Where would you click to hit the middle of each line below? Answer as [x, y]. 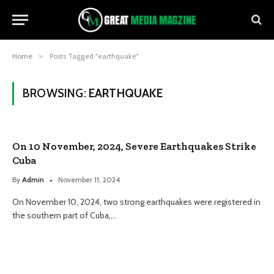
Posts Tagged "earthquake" [94, 56]
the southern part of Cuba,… [64, 215]
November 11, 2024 [89, 180]
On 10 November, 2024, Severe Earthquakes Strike [134, 146]
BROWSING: [56, 93]
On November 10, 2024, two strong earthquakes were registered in [136, 202]
